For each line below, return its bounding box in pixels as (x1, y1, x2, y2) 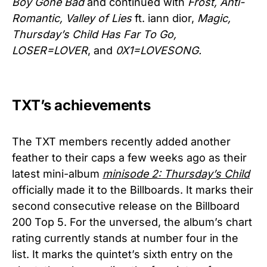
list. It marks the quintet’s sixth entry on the (12, 247, 233, 260)
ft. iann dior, (132, 11, 197, 24)
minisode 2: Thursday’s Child (103, 167, 250, 180)
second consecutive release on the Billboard (12, 199, 240, 212)
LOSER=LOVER (12, 44, 88, 57)
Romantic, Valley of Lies (12, 11, 132, 24)
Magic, (197, 11, 231, 24)
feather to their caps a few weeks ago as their (12, 151, 247, 164)
